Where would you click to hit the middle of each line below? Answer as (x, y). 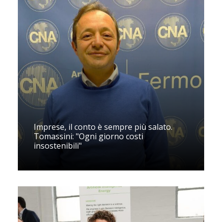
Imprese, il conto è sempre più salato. (103, 127)
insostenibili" (58, 146)
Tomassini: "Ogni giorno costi (88, 136)
